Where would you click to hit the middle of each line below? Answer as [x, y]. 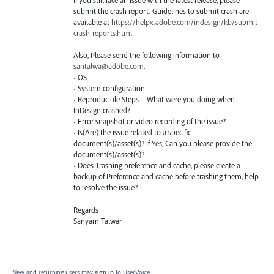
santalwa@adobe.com [109, 66]
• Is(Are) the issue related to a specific [132, 132]
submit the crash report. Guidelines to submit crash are [161, 11]
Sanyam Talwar [98, 220]
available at [92, 22]
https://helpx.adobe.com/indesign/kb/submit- [186, 22]
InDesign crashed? [102, 110]
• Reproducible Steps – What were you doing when [154, 99]
